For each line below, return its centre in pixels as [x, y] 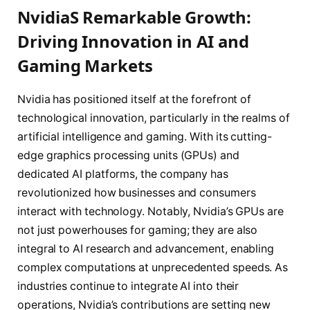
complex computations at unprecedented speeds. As [153, 268]
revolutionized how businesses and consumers [137, 193]
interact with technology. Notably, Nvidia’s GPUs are [151, 212]
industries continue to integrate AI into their [128, 286]
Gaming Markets [85, 66]
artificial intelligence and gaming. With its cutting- [145, 137]
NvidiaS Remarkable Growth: [134, 17]
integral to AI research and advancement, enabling [146, 249]
